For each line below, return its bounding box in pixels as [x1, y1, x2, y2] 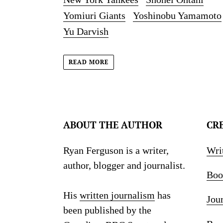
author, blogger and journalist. [63, 159, 185, 171]
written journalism [80, 189, 155, 201]
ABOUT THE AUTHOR [63, 118, 162, 131]
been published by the [63, 204, 151, 216]
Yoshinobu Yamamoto [133, 10, 222, 21]
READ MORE [69, 58, 109, 66]
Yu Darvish [63, 26, 109, 37]
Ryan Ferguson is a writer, [63, 144, 169, 156]
